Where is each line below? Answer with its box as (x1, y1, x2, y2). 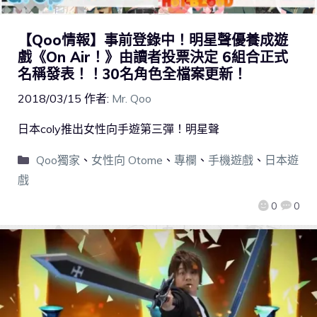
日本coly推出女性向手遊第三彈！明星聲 (18, 122, 219, 137)
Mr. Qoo (112, 91, 151, 106)
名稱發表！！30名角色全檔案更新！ (18, 65, 247, 83)
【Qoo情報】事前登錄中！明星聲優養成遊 (18, 31, 288, 50)
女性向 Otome (91, 153, 163, 168)
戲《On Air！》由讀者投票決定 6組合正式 (18, 48, 288, 67)
